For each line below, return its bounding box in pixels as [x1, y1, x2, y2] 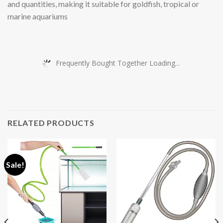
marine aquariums [7, 11, 68, 21]
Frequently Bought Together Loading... [56, 58, 180, 67]
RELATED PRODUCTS [7, 118, 95, 127]
